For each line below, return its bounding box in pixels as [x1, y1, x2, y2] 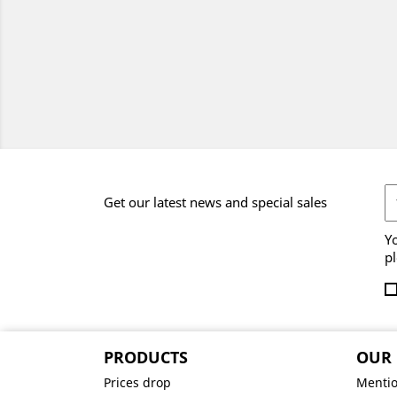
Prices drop [104, 373, 171, 391]
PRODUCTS [104, 346, 188, 368]
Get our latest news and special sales [104, 192, 327, 211]
